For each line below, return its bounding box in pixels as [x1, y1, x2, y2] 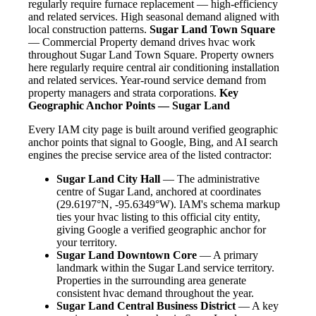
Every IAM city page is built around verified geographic [28, 123, 278, 136]
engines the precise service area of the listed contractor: [28, 149, 272, 162]
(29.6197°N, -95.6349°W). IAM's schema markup [56, 198, 280, 211]
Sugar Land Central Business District [56, 300, 236, 312]
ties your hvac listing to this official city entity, [56, 211, 260, 224]
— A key [236, 300, 279, 312]
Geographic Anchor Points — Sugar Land [28, 99, 230, 112]
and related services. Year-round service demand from [28, 74, 266, 87]
